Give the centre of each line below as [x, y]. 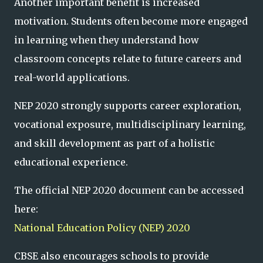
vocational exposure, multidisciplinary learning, [130, 124]
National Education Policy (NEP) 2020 [102, 228]
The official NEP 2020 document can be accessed [129, 190]
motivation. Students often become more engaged [131, 21]
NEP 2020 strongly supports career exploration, [128, 106]
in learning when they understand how [107, 40]
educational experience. [71, 162]
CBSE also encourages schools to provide [112, 256]
